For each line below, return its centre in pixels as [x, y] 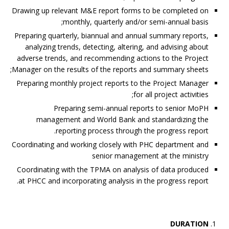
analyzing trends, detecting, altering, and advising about [117, 47]
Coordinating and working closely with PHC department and [110, 144]
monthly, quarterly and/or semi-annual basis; [136, 22]
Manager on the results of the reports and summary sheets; [110, 69]
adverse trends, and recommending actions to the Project [113, 58]
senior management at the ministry [150, 156]
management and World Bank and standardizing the [122, 119]
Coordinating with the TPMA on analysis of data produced [113, 169]
